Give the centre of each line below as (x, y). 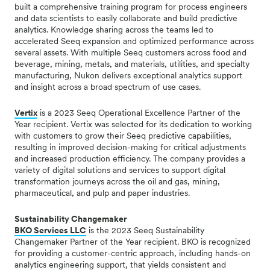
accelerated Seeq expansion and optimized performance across (134, 41)
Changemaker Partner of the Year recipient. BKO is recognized (133, 242)
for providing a (43, 253)
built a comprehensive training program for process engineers (131, 7)
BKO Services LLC (50, 230)
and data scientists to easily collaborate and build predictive (126, 18)
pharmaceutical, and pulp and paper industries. (102, 193)
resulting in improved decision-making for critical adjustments (130, 147)
